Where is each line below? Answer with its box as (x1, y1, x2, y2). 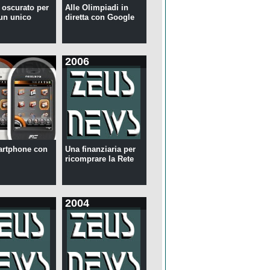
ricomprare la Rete (64, 154, 134, 164)
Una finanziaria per (64, 145, 136, 154)
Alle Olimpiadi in (64, 3, 128, 13)
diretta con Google (64, 13, 134, 22)
